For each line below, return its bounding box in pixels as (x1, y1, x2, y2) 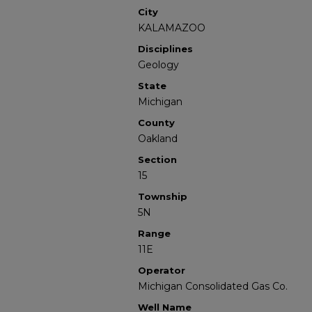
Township (138, 191, 187, 202)
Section (138, 154, 177, 165)
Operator (138, 265, 185, 276)
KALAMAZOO (138, 22, 205, 34)
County (138, 117, 175, 128)
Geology (138, 58, 179, 71)
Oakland (138, 132, 178, 145)
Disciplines (138, 43, 193, 54)
